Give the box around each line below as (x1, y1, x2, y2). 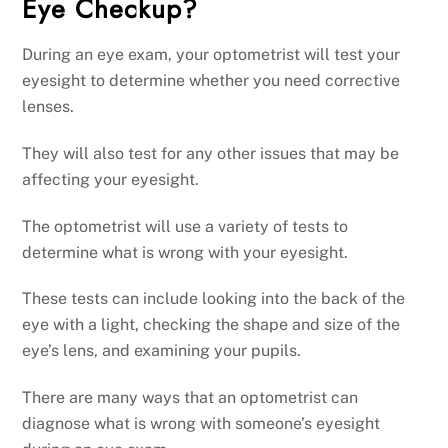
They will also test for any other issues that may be (22, 143, 400, 163)
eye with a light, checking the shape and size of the (22, 315, 401, 335)
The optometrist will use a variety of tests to (22, 216, 349, 236)
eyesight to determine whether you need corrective (22, 71, 401, 91)
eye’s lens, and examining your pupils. (22, 341, 302, 361)
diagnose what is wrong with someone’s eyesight (22, 414, 381, 434)
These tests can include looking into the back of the (22, 289, 406, 309)
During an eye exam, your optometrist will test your (22, 45, 401, 65)
